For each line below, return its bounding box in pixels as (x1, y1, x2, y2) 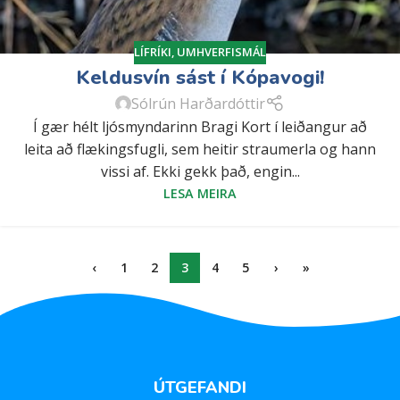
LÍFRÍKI (134, 44, 171, 61)
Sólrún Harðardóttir (131, 93, 266, 113)
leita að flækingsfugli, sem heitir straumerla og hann (24, 139, 376, 160)
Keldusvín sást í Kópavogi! (76, 63, 324, 91)
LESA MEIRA (163, 185, 237, 203)
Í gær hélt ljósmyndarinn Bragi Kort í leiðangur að (33, 117, 367, 137)
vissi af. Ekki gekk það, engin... (100, 162, 300, 182)
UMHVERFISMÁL (177, 44, 266, 61)
